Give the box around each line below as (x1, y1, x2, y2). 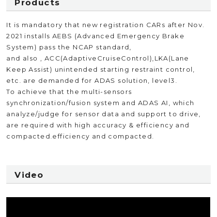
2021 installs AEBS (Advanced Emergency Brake (6, 32, 185, 40)
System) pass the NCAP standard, (6, 43, 132, 51)
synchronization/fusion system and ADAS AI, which (6, 99, 195, 107)
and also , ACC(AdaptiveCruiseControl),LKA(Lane (6, 54, 197, 62)
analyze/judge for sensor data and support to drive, (6, 110, 201, 118)
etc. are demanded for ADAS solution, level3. (6, 77, 178, 84)
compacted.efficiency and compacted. (6, 132, 155, 140)
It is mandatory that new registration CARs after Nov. (6, 21, 205, 29)
